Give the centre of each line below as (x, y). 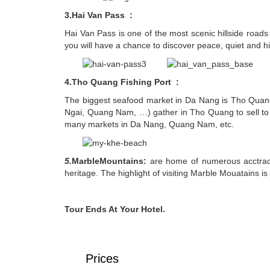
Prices (102, 259)
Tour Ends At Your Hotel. (115, 209)
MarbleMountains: (111, 161)
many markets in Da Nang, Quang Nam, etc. (149, 124)
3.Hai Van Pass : (100, 15)
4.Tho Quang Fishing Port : (122, 82)
